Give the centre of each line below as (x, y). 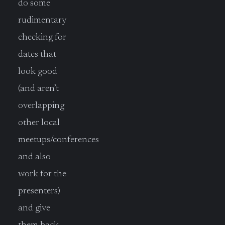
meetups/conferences (59, 140)
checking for (42, 37)
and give (34, 208)
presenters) (39, 191)
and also (34, 157)
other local (39, 123)
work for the (42, 174)
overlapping (41, 105)
